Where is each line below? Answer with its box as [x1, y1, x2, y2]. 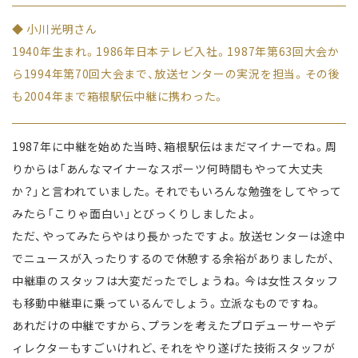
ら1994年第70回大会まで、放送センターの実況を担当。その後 [12, 66, 340, 82]
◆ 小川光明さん [12, 21, 97, 38]
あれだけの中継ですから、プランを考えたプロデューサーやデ [12, 317, 336, 334]
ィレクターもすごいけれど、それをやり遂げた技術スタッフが [12, 340, 336, 356]
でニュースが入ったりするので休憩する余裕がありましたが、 [12, 250, 336, 267]
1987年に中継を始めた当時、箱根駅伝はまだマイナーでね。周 [12, 138, 337, 155]
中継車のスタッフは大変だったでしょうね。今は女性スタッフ [12, 272, 339, 289]
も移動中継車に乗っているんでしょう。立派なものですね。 [12, 295, 323, 312]
